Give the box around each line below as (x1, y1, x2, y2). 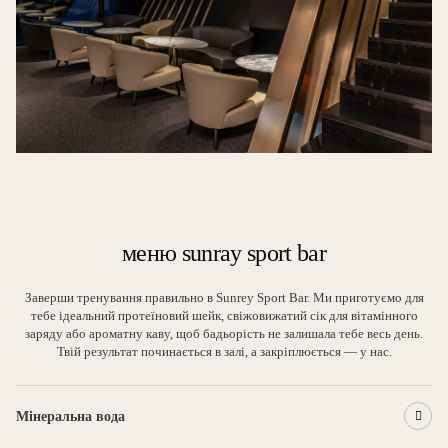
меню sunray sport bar (122, 240, 326, 266)
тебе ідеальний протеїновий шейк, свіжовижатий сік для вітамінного (30, 308, 418, 323)
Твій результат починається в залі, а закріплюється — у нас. (56, 344, 392, 359)
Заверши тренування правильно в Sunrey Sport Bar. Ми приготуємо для (24, 290, 424, 305)
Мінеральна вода (16, 408, 125, 424)
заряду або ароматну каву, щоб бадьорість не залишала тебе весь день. (25, 326, 423, 341)
